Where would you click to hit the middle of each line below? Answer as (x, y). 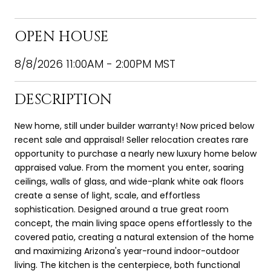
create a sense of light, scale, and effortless (107, 195)
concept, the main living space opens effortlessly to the (133, 223)
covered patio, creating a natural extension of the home (134, 237)
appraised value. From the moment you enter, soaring (129, 167)
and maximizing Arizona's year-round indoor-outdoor (127, 251)
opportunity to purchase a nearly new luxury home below (135, 153)
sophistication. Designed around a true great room (122, 209)
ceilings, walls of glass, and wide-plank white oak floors (129, 181)
